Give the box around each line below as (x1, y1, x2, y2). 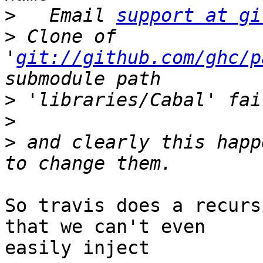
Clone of (16, 26, 116, 48)
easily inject (5, 237, 150, 259)
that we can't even (5, 216, 205, 238)
